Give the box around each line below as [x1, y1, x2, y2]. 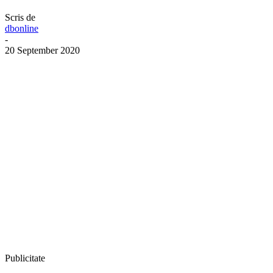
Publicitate [5, 252, 45, 263]
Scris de [5, 12, 35, 23]
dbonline [5, 23, 38, 34]
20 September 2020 [5, 44, 80, 55]
